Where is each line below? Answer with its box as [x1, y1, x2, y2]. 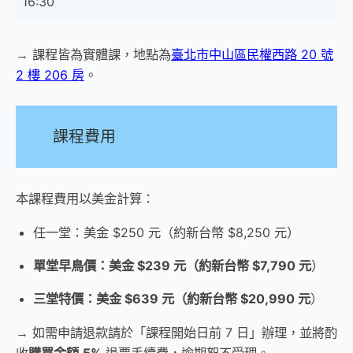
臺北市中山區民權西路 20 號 [171, 46, 333, 62]
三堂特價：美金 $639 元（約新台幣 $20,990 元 [33, 291, 310, 307]
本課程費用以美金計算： [16, 191, 154, 207]
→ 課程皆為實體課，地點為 [16, 46, 171, 62]
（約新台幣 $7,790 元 [186, 257, 311, 273]
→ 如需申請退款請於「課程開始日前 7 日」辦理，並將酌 [16, 324, 337, 340]
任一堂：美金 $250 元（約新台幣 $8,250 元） [33, 224, 299, 240]
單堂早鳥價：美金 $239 [33, 257, 170, 273]
